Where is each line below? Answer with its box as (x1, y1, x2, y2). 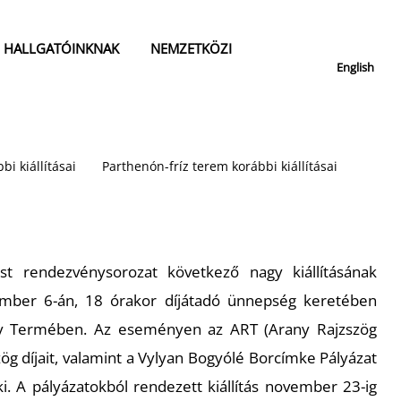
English (337, 59, 374, 75)
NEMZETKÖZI (150, 39, 232, 58)
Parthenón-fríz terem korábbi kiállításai (101, 158, 337, 175)
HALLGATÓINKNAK (4, 39, 119, 58)
